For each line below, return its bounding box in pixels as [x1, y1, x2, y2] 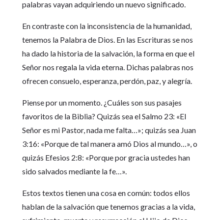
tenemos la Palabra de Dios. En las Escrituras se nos [22, 35, 193, 44]
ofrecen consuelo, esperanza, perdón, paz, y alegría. [22, 76, 192, 85]
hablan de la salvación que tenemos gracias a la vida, [22, 202, 195, 211]
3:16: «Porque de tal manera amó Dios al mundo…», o [22, 139, 197, 148]
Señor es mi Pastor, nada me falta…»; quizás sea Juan [22, 125, 196, 135]
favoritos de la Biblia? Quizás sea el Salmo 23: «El [22, 111, 186, 121]
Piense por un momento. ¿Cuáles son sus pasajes [22, 98, 182, 107]
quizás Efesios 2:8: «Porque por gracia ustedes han [22, 153, 190, 162]
